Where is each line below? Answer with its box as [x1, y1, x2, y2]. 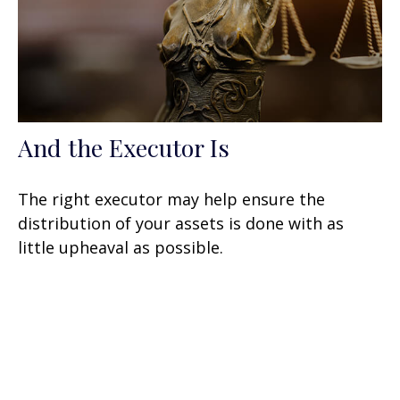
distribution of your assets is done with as [18, 212, 344, 235]
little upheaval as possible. [18, 237, 223, 259]
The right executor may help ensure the [18, 188, 325, 211]
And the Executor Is [18, 131, 229, 164]
